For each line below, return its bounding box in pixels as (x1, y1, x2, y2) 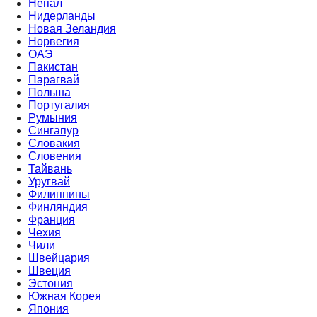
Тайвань (28, 163, 72, 175)
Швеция (28, 265, 71, 277)
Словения (28, 150, 81, 163)
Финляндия (28, 201, 88, 214)
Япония (28, 303, 69, 316)
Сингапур (28, 125, 79, 137)
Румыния (28, 112, 77, 125)
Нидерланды (28, 10, 96, 23)
